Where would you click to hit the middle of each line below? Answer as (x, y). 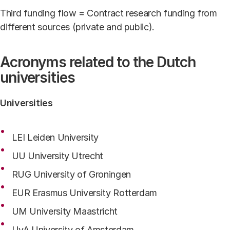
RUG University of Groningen (71, 174)
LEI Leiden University (55, 137)
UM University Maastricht (64, 211)
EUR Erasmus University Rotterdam (84, 193)
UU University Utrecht (57, 156)
